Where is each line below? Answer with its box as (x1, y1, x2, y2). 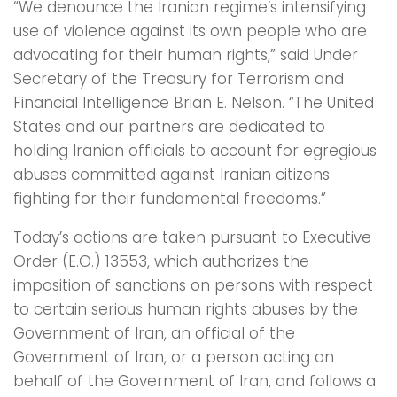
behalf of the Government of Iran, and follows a (13, 370, 376, 393)
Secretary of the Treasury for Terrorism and (13, 68, 344, 90)
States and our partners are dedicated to (13, 116, 325, 138)
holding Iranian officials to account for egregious (13, 140, 377, 162)
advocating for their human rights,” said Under (13, 44, 358, 66)
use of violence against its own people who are (13, 20, 367, 43)
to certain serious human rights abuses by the (13, 299, 358, 321)
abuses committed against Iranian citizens (13, 164, 330, 186)
